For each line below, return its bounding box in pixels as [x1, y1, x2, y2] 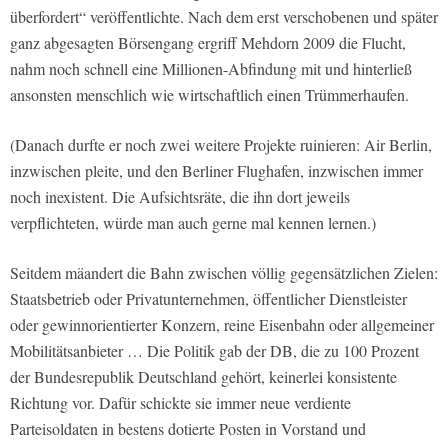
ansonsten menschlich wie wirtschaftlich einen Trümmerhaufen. [10, 84, 409, 106]
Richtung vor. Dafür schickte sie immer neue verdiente [10, 392, 351, 414]
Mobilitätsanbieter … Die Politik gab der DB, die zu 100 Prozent [10, 340, 419, 362]
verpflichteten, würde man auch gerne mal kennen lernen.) [10, 212, 376, 234]
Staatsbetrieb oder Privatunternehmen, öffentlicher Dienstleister [10, 288, 407, 310]
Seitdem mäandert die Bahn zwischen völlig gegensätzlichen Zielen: [10, 262, 438, 284]
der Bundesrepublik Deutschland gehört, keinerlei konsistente [10, 366, 397, 388]
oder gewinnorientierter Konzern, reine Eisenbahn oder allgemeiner [10, 314, 434, 336]
